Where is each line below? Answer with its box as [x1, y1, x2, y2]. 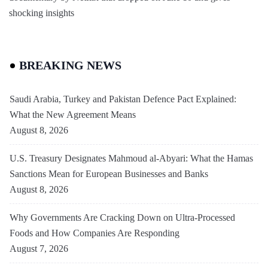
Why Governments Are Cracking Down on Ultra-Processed [10, 212, 235, 223]
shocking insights [9, 7, 74, 18]
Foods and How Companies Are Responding [10, 227, 182, 238]
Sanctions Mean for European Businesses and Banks [10, 168, 208, 179]
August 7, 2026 [10, 243, 68, 254]
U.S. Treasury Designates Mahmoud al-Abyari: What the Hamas [10, 153, 253, 163]
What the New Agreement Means [10, 109, 138, 120]
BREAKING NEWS [19, 58, 121, 72]
